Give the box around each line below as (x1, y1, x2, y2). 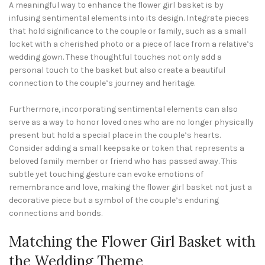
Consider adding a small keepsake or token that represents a (9, 143, 244, 153)
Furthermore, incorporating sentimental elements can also (9, 104, 238, 114)
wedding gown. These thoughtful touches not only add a (9, 52, 222, 62)
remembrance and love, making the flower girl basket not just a (9, 182, 252, 192)
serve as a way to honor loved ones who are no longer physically (9, 117, 254, 127)
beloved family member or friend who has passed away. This (9, 156, 237, 166)
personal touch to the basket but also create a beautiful (9, 65, 225, 75)
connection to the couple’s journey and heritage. (9, 78, 195, 88)
